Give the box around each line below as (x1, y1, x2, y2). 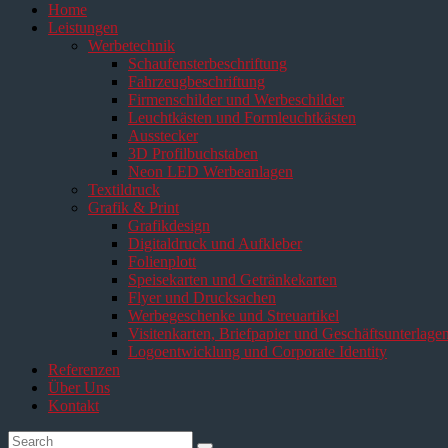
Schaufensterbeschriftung (128, 55, 287, 72)
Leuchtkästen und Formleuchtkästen (128, 109, 356, 126)
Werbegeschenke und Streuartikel (128, 307, 339, 324)
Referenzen (48, 361, 120, 378)
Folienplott (128, 253, 196, 270)
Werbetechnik (88, 37, 175, 54)
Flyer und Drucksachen (128, 289, 276, 306)
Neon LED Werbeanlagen (128, 163, 293, 180)
